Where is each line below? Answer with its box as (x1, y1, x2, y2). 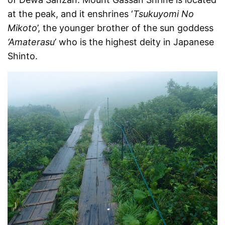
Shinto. (8, 50, 38, 61)
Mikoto (8, 22, 37, 33)
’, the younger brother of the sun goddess (37, 22, 214, 33)
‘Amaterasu (8, 36, 55, 47)
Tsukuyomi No (133, 8, 194, 19)
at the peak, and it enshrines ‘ (8, 8, 134, 19)
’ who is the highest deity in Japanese (55, 36, 214, 47)
